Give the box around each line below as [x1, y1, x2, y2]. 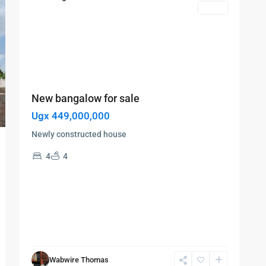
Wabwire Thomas [49, 255, 109, 265]
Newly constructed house [31, 129, 128, 140]
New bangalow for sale [31, 92, 140, 105]
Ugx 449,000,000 [31, 110, 110, 122]
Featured [37, 4, 64, 12]
